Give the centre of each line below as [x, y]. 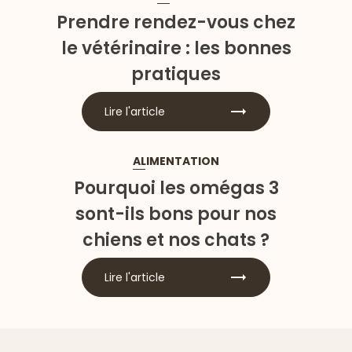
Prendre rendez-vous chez [176, 22]
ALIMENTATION [176, 161]
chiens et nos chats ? [176, 240]
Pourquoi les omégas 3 [176, 188]
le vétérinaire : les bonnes [176, 48]
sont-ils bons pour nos [176, 214]
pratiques [176, 74]
